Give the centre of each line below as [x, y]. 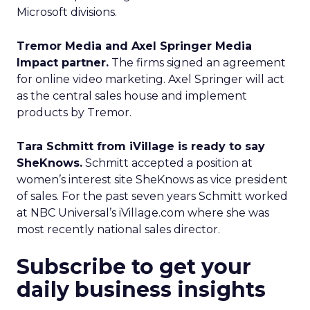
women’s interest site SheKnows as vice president [152, 180]
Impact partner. [63, 63]
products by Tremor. [74, 112]
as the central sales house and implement [132, 96]
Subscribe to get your [134, 267]
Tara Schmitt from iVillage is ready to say [141, 146]
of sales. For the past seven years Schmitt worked [152, 196]
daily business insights [141, 290]
